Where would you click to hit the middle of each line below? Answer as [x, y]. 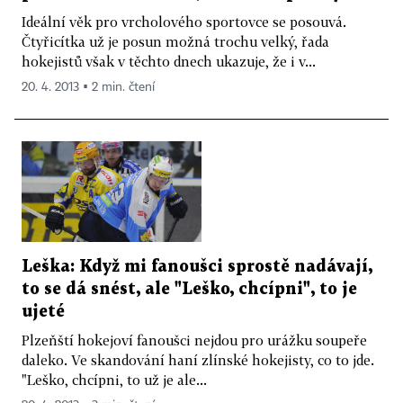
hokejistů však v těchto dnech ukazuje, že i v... [169, 61]
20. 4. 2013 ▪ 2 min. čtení [88, 87]
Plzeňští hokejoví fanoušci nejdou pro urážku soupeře [194, 340]
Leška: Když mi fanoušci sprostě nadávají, [197, 267]
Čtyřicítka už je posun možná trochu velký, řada [175, 41]
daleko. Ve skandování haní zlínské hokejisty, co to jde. [198, 360]
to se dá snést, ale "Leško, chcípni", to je [189, 290]
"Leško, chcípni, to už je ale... [114, 380]
